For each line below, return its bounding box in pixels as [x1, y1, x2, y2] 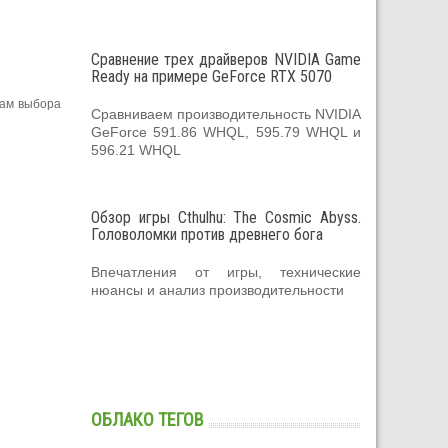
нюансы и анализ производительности [91, 281, 344, 298]
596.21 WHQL [91, 141, 181, 158]
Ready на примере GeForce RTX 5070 [91, 66, 332, 86]
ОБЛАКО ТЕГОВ [91, 408, 204, 430]
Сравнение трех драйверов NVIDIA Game [91, 49, 361, 69]
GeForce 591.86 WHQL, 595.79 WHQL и [91, 123, 361, 140]
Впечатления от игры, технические [91, 263, 361, 280]
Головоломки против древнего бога [91, 224, 323, 244]
